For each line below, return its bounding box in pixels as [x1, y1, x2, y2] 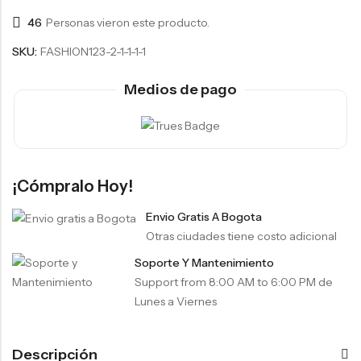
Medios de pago [124, 80, 237, 98]
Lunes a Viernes [134, 294, 217, 309]
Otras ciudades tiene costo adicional [146, 229, 337, 244]
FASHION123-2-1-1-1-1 [40, 44, 146, 59]
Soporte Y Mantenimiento [134, 255, 274, 271]
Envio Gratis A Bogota [146, 210, 262, 225]
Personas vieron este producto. [46, 15, 210, 31]
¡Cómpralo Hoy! [12, 176, 133, 197]
